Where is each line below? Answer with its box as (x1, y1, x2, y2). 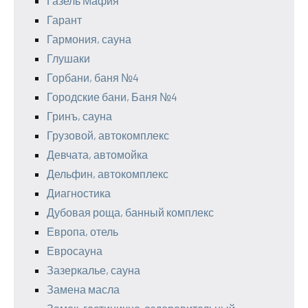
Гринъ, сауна (47, 109, 112, 123)
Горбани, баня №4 (47, 71, 139, 85)
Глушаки (47, 52, 90, 65)
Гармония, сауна (47, 32, 131, 46)
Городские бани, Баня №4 (47, 90, 177, 104)
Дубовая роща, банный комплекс (47, 206, 214, 219)
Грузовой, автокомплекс (47, 129, 169, 142)
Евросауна (47, 244, 102, 258)
